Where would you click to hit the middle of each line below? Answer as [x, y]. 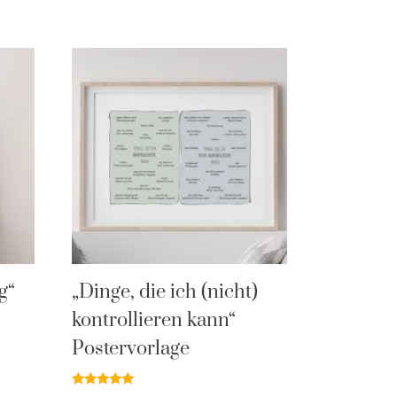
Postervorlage [130, 349]
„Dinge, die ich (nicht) [164, 292]
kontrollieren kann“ [153, 321]
